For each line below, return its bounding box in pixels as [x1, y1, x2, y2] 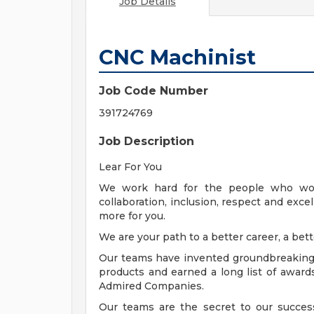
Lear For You [99, 161, 162, 173]
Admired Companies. [99, 280, 204, 292]
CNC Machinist [99, 45, 256, 69]
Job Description [99, 135, 194, 148]
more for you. [99, 210, 165, 222]
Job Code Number [99, 84, 208, 97]
